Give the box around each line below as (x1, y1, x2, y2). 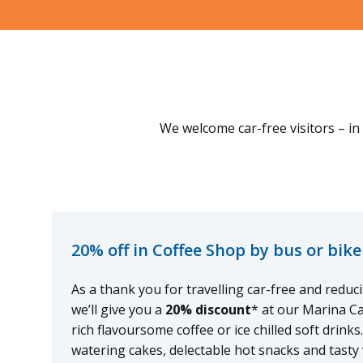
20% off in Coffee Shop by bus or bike (70, 239, 361, 262)
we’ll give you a (70, 301, 165, 319)
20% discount (164, 301, 251, 319)
